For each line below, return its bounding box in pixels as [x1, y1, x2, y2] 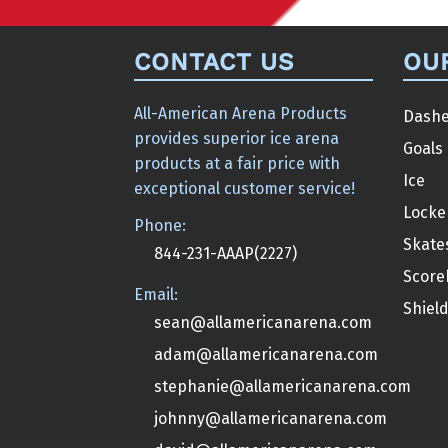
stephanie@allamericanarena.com [154, 376, 412, 396]
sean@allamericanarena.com [154, 312, 373, 332]
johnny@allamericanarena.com [154, 408, 388, 428]
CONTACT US [134, 47, 295, 76]
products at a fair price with [134, 153, 341, 173]
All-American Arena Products [134, 103, 348, 123]
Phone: [134, 215, 187, 235]
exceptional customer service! [134, 178, 356, 198]
